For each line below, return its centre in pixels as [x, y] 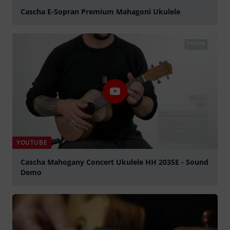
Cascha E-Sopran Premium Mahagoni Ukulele [100, 12]
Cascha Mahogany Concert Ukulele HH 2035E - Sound [114, 162]
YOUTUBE [32, 143]
